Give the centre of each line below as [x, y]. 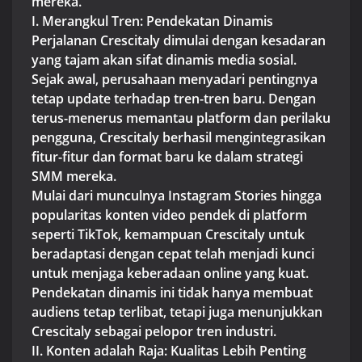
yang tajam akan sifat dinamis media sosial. [164, 59]
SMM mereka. [74, 176]
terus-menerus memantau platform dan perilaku [181, 118]
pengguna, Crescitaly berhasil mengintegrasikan [179, 137]
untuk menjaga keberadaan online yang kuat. [170, 273]
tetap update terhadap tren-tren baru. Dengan [174, 98]
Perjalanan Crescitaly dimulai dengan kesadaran [179, 40]
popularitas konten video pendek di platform [169, 215]
